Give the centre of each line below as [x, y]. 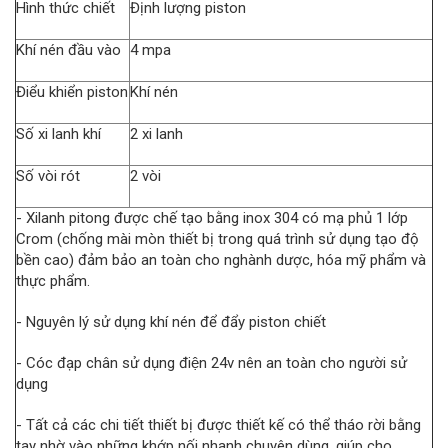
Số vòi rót [48, 175]
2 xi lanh [156, 133]
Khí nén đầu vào [68, 49]
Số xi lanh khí [58, 133]
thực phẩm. [53, 280]
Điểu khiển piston [72, 91]
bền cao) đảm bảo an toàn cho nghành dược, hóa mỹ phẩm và [221, 259]
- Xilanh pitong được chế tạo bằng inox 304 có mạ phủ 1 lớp [212, 217]
